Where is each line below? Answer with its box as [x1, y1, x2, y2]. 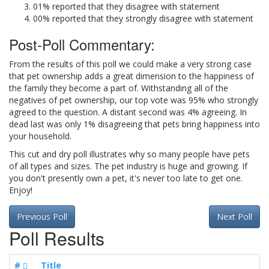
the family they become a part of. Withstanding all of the [9, 82, 228, 94]
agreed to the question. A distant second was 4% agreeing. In [9, 106, 247, 118]
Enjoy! [9, 184, 32, 196]
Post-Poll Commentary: [9, 34, 155, 55]
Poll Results [9, 225, 104, 251]
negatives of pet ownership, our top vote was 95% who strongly [9, 94, 258, 106]
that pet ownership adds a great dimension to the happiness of [9, 70, 254, 82]
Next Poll [217, 211, 252, 222]
